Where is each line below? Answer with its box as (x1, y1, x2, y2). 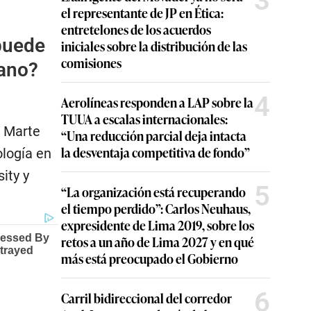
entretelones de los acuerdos (61, 20, 211, 38)
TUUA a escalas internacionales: (61, 110, 228, 128)
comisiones (61, 53, 121, 72)
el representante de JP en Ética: (61, 3, 224, 22)
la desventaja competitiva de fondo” (61, 143, 250, 161)
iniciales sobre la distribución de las (61, 37, 247, 55)
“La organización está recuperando (61, 183, 246, 201)
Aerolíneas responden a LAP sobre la (61, 93, 253, 111)
